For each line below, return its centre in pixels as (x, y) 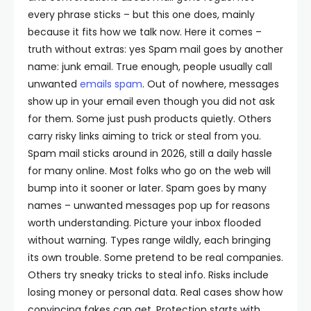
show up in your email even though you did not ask (151, 101)
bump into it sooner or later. (97, 188)
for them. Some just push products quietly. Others (150, 119)
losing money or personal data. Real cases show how (155, 292)
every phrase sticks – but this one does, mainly (141, 15)
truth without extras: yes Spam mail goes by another (155, 49)
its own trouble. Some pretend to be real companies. (155, 258)
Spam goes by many (216, 188)
